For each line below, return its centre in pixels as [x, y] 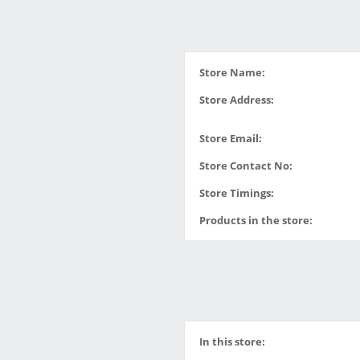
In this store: [232, 342]
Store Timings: [237, 193]
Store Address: [237, 100]
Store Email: [231, 138]
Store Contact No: [246, 166]
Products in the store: [256, 220]
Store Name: [232, 72]
